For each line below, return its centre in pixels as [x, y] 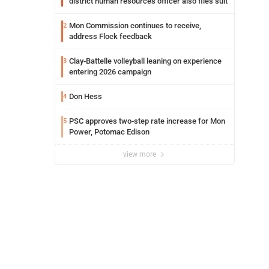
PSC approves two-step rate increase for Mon [147, 121]
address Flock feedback [110, 36]
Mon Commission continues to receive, [135, 26]
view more [141, 154]
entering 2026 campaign [110, 72]
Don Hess [86, 96]
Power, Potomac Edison [109, 132]
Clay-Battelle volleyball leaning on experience [145, 61]
